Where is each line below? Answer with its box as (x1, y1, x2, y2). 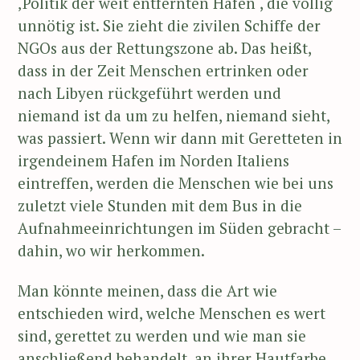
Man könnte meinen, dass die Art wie (18, 280, 277, 301)
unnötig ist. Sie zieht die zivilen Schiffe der (18, 14, 321, 35)
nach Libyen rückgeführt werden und (18, 82, 281, 103)
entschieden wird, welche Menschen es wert (18, 303, 325, 324)
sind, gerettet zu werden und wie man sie (18, 325, 306, 346)
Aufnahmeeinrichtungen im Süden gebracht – (18, 217, 341, 238)
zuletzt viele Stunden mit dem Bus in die (18, 194, 302, 215)
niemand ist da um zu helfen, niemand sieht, (18, 104, 329, 125)
